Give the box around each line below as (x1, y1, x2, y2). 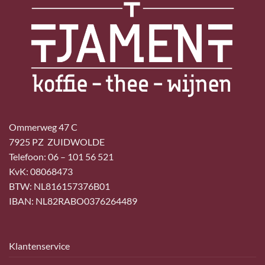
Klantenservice (9, 240, 70, 251)
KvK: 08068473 (9, 166, 73, 177)
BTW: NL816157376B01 (9, 180, 110, 192)
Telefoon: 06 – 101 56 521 (9, 151, 114, 163)
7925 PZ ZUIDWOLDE (9, 136, 105, 148)
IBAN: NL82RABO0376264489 (9, 195, 137, 207)
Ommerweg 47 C (9, 121, 77, 133)
